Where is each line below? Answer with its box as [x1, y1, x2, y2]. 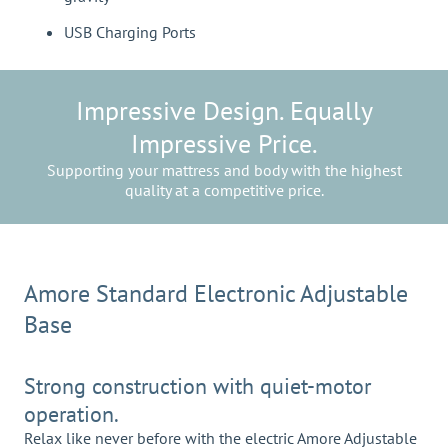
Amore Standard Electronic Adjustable [24, 278, 408, 310]
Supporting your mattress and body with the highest [46, 160, 402, 181]
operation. [24, 400, 119, 429]
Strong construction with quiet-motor [24, 372, 371, 401]
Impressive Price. [130, 127, 318, 161]
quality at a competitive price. [124, 180, 324, 201]
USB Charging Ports [64, 22, 196, 43]
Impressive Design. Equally [75, 94, 373, 128]
